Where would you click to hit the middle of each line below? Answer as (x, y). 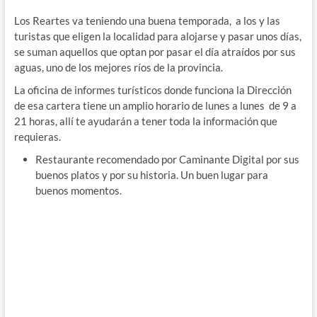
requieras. (37, 136)
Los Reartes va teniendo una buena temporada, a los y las (147, 20)
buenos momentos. (78, 190)
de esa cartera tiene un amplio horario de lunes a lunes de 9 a (155, 105)
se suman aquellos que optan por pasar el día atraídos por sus (155, 51)
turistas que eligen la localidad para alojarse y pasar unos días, (157, 36)
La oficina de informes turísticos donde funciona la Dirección (152, 90)
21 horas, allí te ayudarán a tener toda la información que (145, 121)
